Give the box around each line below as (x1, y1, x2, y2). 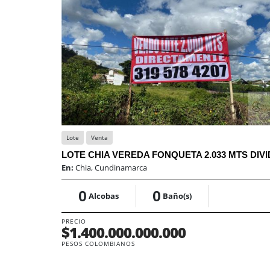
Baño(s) (163, 190, 192, 201)
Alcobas (88, 190, 119, 201)
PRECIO (61, 217, 86, 225)
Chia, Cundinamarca (75, 162, 147, 173)
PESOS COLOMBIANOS (61, 239, 135, 248)
